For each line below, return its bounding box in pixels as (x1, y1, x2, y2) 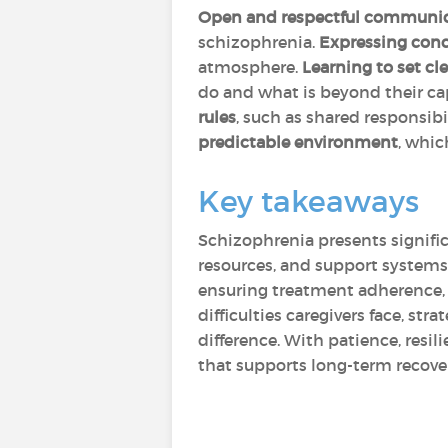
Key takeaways (198, 183, 419, 220)
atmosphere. (198, 57, 302, 77)
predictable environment (198, 132, 398, 152)
